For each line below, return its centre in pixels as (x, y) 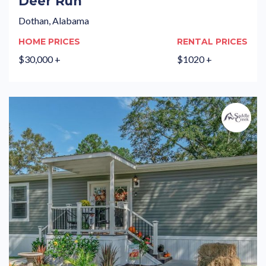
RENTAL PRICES (212, 42)
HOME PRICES (50, 42)
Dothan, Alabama (54, 21)
